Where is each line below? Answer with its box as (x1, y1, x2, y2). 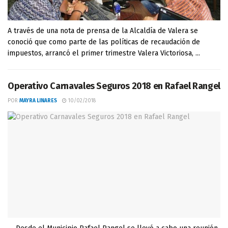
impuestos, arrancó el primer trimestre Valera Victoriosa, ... (8, 49, 200, 58)
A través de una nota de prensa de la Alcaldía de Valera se (8, 26, 198, 35)
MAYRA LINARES (19, 98, 57, 104)
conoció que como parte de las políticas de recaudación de (8, 38, 200, 46)
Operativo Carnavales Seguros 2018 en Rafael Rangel (8, 80, 220, 92)
